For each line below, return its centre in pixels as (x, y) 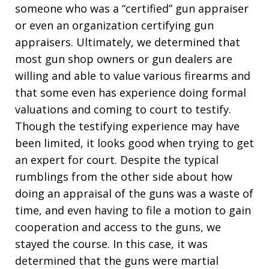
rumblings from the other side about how (124, 177)
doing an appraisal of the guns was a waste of (134, 193)
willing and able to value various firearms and (133, 76)
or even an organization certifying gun (114, 25)
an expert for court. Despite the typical (117, 160)
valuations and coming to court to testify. (123, 109)
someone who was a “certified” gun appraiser (132, 8)
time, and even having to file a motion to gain (133, 210)
